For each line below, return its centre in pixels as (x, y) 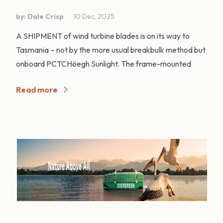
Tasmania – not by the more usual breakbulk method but (111, 50)
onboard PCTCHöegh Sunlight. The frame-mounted (104, 63)
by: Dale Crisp (40, 16)
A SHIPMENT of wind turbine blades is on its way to (103, 36)
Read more (37, 89)
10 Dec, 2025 (94, 16)
